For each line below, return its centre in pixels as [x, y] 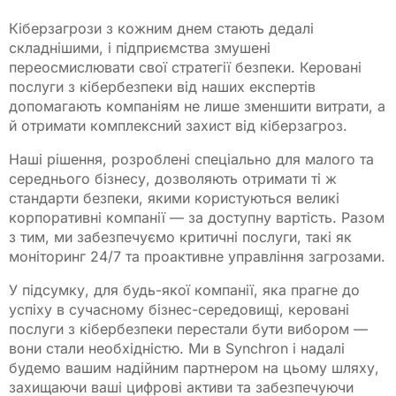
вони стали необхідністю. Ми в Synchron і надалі [177, 348]
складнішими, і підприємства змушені [140, 47]
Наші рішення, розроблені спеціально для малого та [191, 159]
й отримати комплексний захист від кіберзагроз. [178, 125]
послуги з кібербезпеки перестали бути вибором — [188, 328]
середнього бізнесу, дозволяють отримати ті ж [173, 178]
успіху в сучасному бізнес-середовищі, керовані [179, 309]
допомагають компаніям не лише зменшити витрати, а [197, 106]
